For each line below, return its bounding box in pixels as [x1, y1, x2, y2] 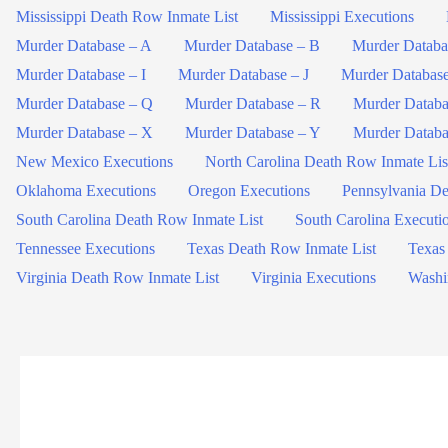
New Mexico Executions [16, 153, 173, 170]
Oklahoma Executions [16, 182, 156, 199]
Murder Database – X [16, 124, 153, 141]
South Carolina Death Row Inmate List [16, 211, 263, 228]
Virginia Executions [251, 269, 376, 286]
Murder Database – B [184, 37, 320, 54]
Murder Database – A [16, 37, 152, 54]
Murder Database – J [178, 66, 309, 83]
